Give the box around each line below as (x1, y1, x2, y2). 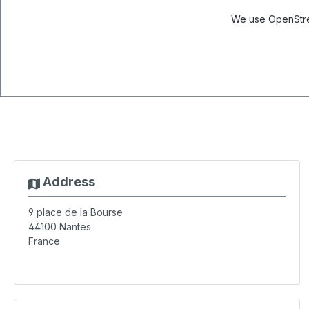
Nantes (59, 221, 91, 232)
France (28, 235, 60, 247)
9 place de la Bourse (28, 206, 123, 218)
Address (39, 175, 95, 189)
